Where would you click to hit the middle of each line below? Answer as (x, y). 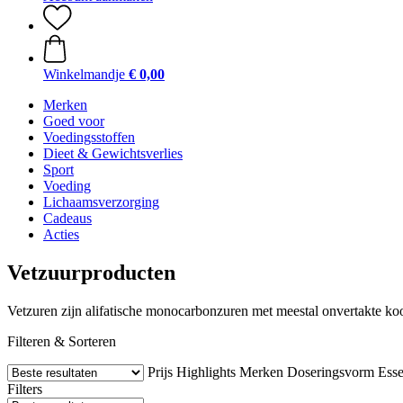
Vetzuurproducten (91, 272)
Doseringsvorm (331, 372)
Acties (61, 234)
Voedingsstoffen (89, 137)
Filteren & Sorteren (62, 341)
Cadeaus (67, 218)
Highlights (206, 372)
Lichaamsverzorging (101, 202)
